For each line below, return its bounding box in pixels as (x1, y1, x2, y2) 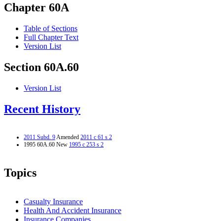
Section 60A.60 (4, 61, 79, 74)
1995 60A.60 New (24, 141, 69, 148)
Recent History (4, 103, 80, 116)
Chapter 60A (4, 1, 69, 14)
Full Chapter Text (24, 33, 78, 42)
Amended (55, 133, 80, 141)
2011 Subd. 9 (24, 133, 55, 141)
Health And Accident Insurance (24, 206, 121, 215)
